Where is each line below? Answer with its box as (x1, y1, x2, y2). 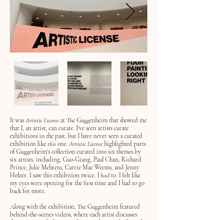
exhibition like (10, 140, 48, 148)
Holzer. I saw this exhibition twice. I (10, 171, 101, 179)
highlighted (104, 140, 132, 148)
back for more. (10, 187, 46, 195)
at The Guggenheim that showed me (59, 116, 147, 124)
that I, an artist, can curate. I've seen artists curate (10, 124, 129, 132)
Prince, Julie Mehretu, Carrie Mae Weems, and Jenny (10, 164, 139, 171)
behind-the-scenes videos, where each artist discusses (10, 211, 137, 219)
